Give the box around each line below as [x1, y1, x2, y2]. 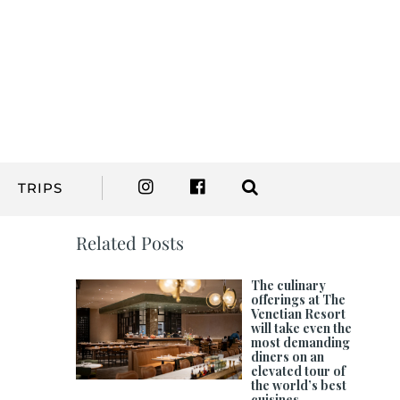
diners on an [251, 348, 325, 366]
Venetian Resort [251, 305, 346, 323]
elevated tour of [251, 362, 346, 380]
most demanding [251, 334, 351, 352]
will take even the [251, 320, 353, 337]
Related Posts [76, 230, 185, 255]
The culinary [251, 277, 327, 295]
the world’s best [251, 377, 347, 395]
